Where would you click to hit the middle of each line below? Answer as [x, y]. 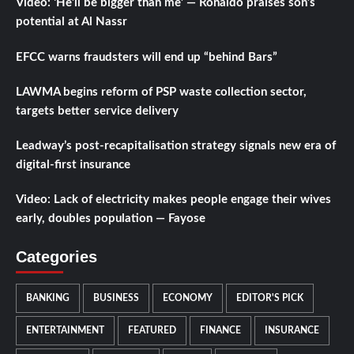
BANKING [48, 298]
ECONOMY [188, 298]
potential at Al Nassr [72, 21]
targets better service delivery [97, 111]
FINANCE [220, 330]
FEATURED [152, 330]
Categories [56, 256]
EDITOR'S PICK [270, 298]
